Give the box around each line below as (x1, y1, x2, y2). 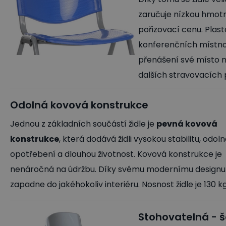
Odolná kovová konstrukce (10, 98, 148, 112)
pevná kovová (156, 118, 217, 130)
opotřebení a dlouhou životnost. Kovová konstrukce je (10, 148, 222, 160)
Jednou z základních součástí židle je (10, 118, 156, 130)
